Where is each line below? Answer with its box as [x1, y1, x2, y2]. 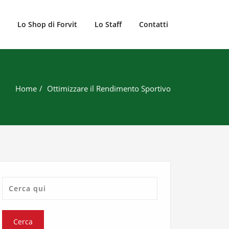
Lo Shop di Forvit [17, 19, 77, 29]
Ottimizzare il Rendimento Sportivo [47, 83, 171, 94]
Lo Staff [95, 19, 122, 29]
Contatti [139, 19, 168, 29]
